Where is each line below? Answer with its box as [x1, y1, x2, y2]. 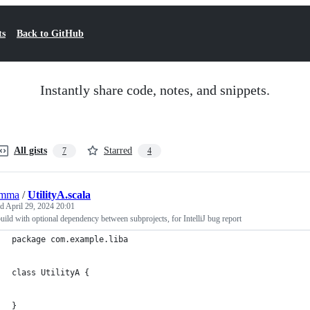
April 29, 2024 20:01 [6, 201, 75, 211]
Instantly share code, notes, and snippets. [40, 82, 270, 98]
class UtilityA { [12, 268, 89, 277]
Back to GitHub [17, 28, 84, 39]
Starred [104, 145, 132, 156]
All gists [14, 145, 47, 156]
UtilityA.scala [28, 189, 91, 201]
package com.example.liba [12, 235, 128, 244]
